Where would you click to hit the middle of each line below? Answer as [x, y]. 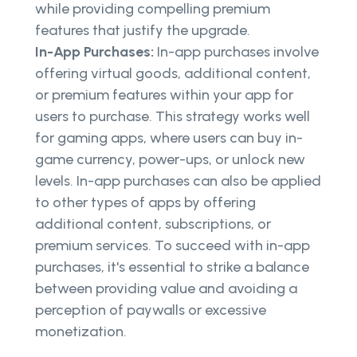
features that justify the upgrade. [144, 31]
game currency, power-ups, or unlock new [170, 160]
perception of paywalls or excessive [151, 310]
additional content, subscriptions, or [153, 224]
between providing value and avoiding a [166, 289]
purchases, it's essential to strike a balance [172, 267]
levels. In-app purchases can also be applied [178, 181]
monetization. [82, 332]
